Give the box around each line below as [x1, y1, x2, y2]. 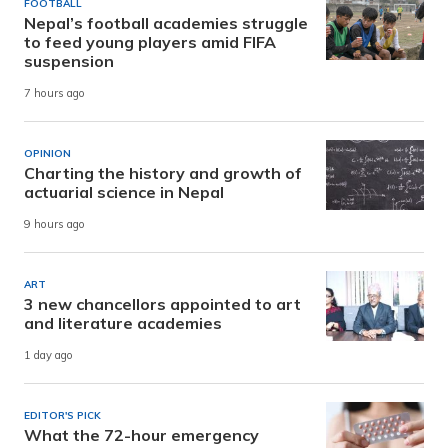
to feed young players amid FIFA [24, 31, 276, 52]
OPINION [24, 146, 71, 160]
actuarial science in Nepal [24, 181, 224, 202]
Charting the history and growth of [24, 162, 302, 183]
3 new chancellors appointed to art [24, 293, 301, 314]
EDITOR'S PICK [24, 408, 101, 422]
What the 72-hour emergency [24, 424, 259, 445]
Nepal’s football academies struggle [24, 12, 308, 33]
